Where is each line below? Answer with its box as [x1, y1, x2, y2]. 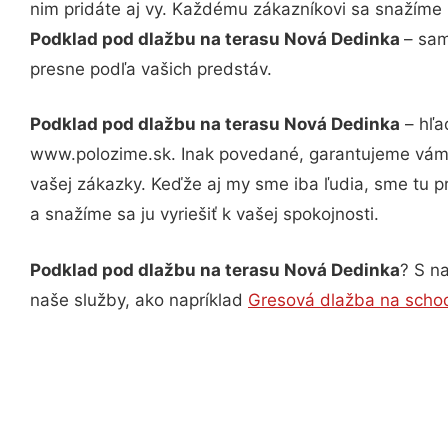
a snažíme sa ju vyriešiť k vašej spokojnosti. [30, 204, 379, 224]
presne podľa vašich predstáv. [30, 58, 272, 79]
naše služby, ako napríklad [30, 289, 248, 310]
